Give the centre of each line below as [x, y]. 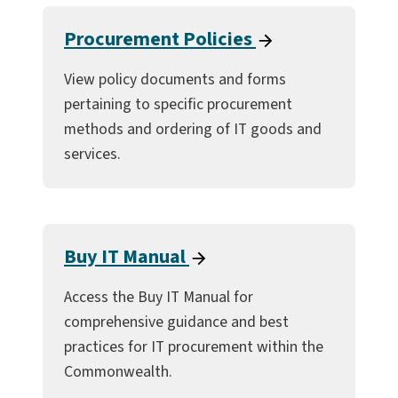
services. [92, 154]
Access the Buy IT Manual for [159, 297]
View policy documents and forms [175, 79]
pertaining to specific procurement [178, 104]
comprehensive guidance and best [176, 322]
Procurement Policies [160, 39]
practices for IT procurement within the [194, 346]
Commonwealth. [118, 371]
